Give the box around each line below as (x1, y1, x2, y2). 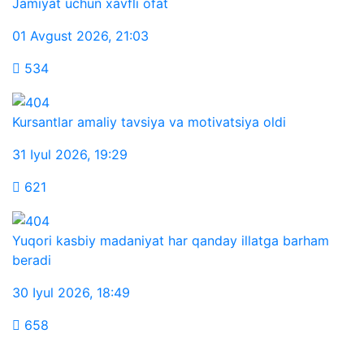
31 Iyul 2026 (12, 145, 87, 162)
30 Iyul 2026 (12, 284, 89, 301)
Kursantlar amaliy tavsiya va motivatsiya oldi (12, 113, 286, 130)
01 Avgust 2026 (12, 28, 108, 45)
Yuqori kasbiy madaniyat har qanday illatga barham (12, 232, 329, 249)
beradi (12, 251, 51, 268)
